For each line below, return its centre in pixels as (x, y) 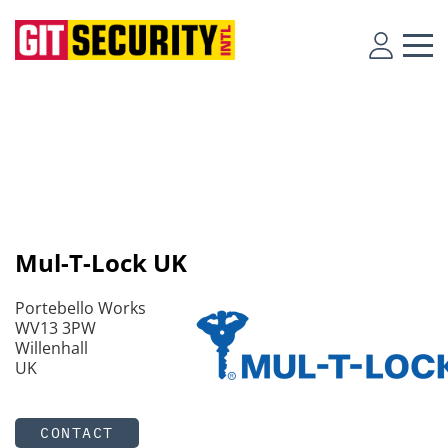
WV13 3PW (55, 328)
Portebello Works (80, 308)
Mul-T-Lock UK (101, 262)
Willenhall (51, 348)
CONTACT (77, 432)
